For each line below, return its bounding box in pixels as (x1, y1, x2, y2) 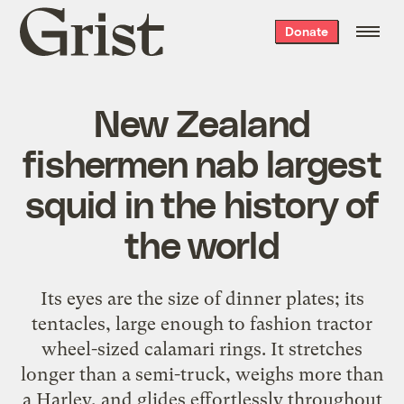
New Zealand (94, 98, 310, 144)
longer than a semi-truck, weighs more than (20, 363, 384, 385)
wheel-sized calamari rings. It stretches (41, 337, 363, 360)
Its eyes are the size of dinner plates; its (40, 287, 364, 309)
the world (124, 220, 280, 266)
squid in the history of (24, 179, 380, 225)
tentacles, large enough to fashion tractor (32, 312, 372, 335)
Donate (284, 23, 328, 39)
